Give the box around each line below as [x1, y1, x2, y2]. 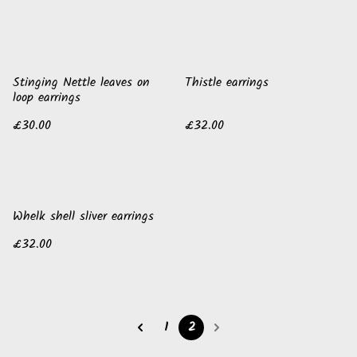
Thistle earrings [185, 73, 269, 92]
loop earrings [13, 88, 80, 108]
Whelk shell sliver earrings [13, 206, 154, 226]
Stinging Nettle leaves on [13, 73, 150, 92]
